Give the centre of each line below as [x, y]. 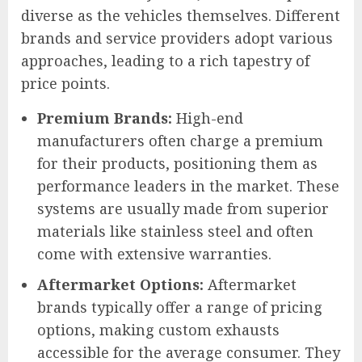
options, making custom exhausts [158, 329]
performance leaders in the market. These [188, 185]
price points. [65, 83]
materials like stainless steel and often [175, 231]
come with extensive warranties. [154, 253]
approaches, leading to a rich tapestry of [165, 60]
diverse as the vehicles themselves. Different [181, 15]
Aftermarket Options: [120, 284]
